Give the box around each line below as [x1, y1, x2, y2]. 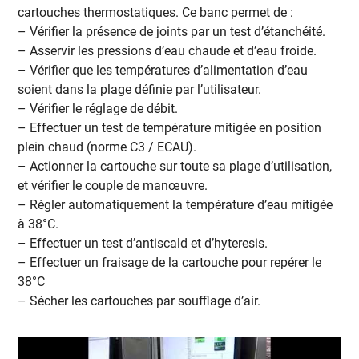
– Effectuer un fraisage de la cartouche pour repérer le [18, 255, 322, 271]
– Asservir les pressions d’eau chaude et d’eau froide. [18, 43, 317, 59]
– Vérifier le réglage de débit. [18, 101, 179, 117]
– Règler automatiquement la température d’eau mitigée [18, 197, 333, 213]
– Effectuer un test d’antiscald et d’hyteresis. [18, 236, 268, 252]
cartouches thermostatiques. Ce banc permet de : [18, 5, 294, 21]
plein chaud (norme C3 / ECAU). [18, 139, 197, 155]
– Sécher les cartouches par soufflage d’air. [18, 293, 261, 309]
